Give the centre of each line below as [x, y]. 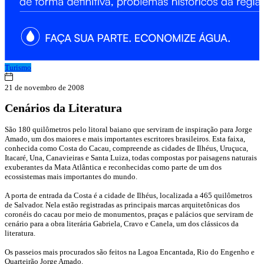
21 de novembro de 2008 [44, 88]
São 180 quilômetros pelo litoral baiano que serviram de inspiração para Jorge [128, 129]
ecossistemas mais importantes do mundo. [71, 176]
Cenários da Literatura [63, 108]
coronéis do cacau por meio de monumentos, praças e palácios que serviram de [129, 214]
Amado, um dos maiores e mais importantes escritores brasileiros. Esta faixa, [125, 138]
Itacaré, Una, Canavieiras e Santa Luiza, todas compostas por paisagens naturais [131, 157]
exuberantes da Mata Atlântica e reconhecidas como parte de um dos [113, 167]
